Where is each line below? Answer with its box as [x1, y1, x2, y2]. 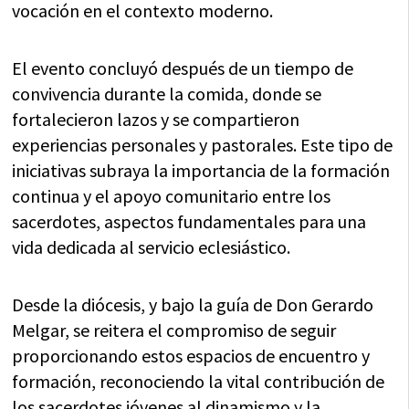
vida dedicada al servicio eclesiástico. [12, 236, 291, 258]
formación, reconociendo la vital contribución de [12, 370, 385, 393]
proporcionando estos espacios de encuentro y [12, 344, 371, 367]
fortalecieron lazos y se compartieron [12, 108, 300, 131]
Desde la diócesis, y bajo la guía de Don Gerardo [12, 293, 374, 316]
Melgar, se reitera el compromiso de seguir [12, 319, 337, 341]
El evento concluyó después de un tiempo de [12, 57, 354, 79]
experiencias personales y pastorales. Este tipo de [12, 133, 393, 156]
